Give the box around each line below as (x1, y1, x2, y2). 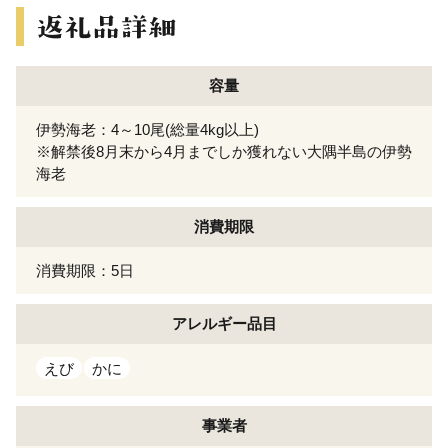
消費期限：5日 (36, 261, 134, 279)
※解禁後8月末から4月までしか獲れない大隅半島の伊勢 (36, 142, 412, 160)
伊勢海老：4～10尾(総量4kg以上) (36, 120, 259, 138)
